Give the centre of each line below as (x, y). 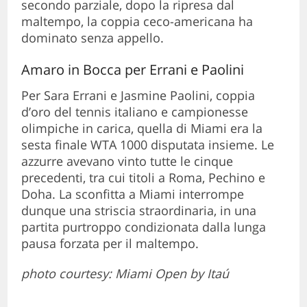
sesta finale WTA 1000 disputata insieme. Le (148, 144)
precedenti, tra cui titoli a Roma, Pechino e (144, 177)
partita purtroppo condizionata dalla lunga (144, 226)
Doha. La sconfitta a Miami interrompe (133, 194)
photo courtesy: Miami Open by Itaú (125, 273)
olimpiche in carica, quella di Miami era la (142, 128)
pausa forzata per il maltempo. (110, 243)
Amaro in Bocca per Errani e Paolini (133, 69)
